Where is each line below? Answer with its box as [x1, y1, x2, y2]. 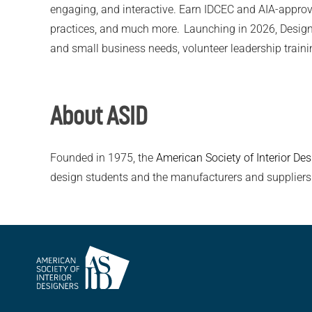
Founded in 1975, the [50, 151, 156, 165]
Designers [36, 290, 91, 305]
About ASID [50, 102, 148, 130]
